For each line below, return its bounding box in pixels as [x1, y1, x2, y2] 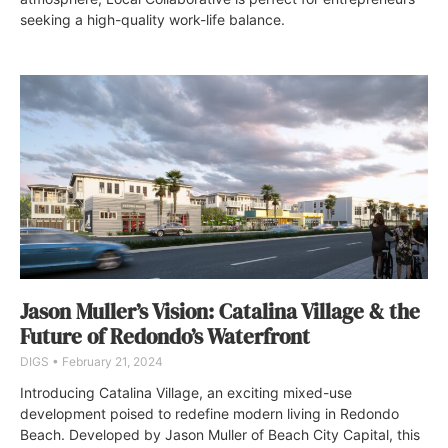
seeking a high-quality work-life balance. [20, 10, 285, 28]
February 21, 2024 [59, 353, 163, 369]
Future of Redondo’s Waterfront [20, 321, 310, 351]
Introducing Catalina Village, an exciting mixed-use [20, 383, 352, 401]
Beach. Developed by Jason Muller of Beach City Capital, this [20, 425, 420, 443]
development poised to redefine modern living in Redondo [20, 404, 399, 422]
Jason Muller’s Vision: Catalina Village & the [20, 296, 420, 326]
